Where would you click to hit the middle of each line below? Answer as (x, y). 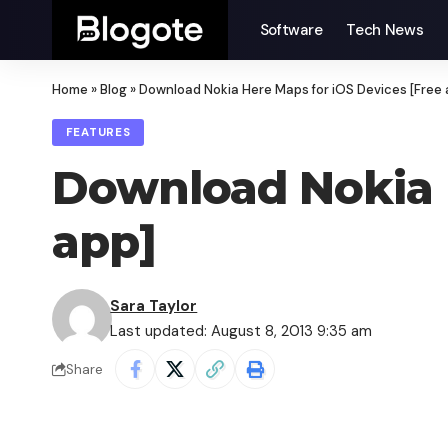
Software (291, 30)
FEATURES (98, 133)
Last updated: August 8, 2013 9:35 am (241, 331)
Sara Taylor (154, 306)
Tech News (385, 30)
